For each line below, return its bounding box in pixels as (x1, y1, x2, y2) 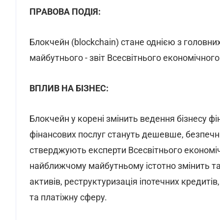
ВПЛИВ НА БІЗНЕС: (29, 83, 109, 93)
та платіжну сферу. (29, 192, 107, 202)
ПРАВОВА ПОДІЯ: (29, 6, 101, 17)
